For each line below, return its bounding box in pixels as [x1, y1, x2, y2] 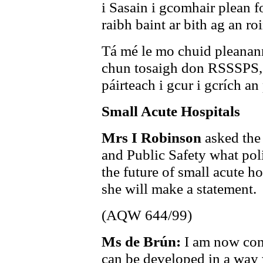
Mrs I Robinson [102, 129, 205, 146]
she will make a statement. [102, 180, 257, 197]
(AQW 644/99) [102, 207, 192, 223]
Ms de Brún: [102, 233, 184, 249]
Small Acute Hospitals [102, 103, 240, 119]
